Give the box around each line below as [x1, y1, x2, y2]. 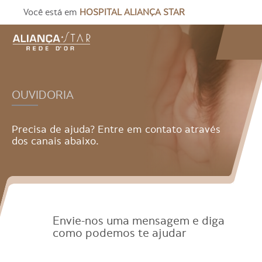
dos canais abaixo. [12, 135, 99, 147]
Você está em [23, 7, 80, 18]
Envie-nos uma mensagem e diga [53, 215, 225, 227]
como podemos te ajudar [53, 227, 187, 239]
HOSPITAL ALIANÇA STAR [80, 7, 185, 18]
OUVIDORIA [12, 89, 74, 101]
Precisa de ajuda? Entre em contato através [12, 123, 220, 135]
